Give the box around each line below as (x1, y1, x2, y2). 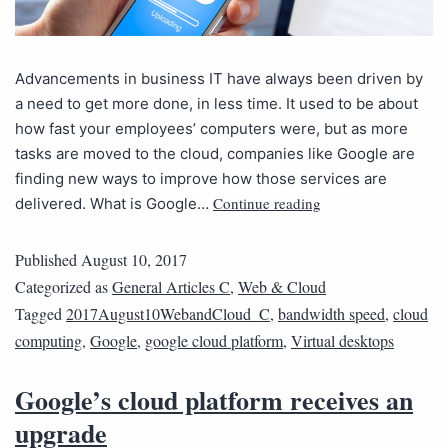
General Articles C (112, 275, 230, 297)
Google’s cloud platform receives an (15, 380, 413, 419)
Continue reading (213, 192, 321, 213)
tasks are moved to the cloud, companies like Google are (15, 143, 415, 163)
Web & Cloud (238, 275, 326, 297)
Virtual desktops (291, 329, 394, 351)
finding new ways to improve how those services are (15, 168, 387, 188)
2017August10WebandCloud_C (66, 302, 270, 324)
